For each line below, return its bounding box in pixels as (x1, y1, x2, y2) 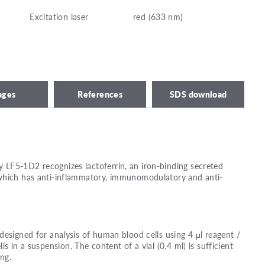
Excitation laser (30, 11, 89, 23)
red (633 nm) (132, 11, 183, 23)
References (77, 88, 123, 100)
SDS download (170, 88, 227, 100)
